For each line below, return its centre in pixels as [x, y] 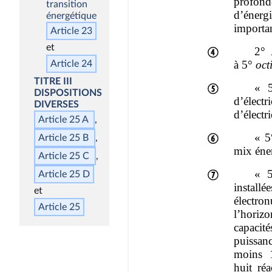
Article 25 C [64, 156]
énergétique [71, 15]
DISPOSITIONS [68, 93]
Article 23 [71, 31]
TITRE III [53, 81]
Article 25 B [63, 138]
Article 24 [71, 63]
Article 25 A [63, 119]
